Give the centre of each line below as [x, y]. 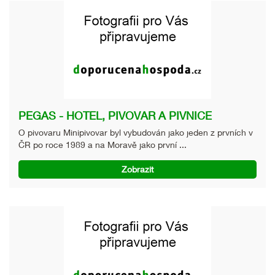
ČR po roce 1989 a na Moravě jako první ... [103, 144]
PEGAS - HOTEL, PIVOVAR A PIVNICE [115, 115]
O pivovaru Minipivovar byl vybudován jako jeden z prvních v [136, 132]
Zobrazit [137, 169]
